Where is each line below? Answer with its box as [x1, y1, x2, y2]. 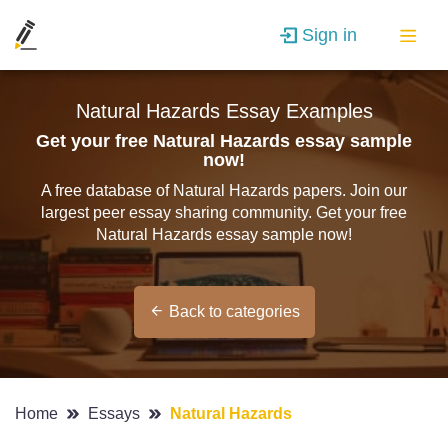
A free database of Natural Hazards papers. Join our [41, 182, 407, 199]
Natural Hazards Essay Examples [75, 100, 373, 122]
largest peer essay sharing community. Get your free [41, 204, 407, 221]
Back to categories [168, 303, 300, 320]
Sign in [301, 24, 357, 45]
